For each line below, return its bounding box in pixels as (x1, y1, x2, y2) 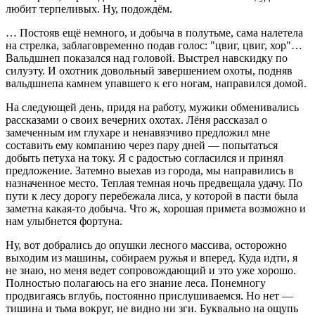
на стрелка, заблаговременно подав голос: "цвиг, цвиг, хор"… (6, 39, 302, 51)
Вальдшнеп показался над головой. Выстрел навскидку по (6, 51, 288, 64)
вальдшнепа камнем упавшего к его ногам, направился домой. (6, 77, 307, 89)
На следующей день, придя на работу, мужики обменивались (6, 101, 299, 113)
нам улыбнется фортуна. (6, 214, 122, 227)
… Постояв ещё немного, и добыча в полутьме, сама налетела (6, 26, 303, 39)
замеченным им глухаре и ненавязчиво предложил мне (6, 126, 270, 139)
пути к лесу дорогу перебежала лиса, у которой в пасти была (6, 189, 298, 202)
